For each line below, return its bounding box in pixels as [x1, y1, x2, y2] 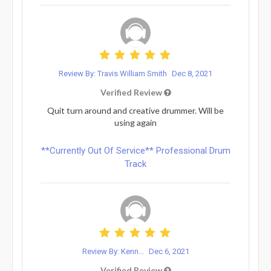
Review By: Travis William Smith [59, 68, 169, 78]
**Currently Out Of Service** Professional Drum [41, 145, 230, 156]
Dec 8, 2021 [172, 68, 212, 78]
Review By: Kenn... [82, 246, 146, 256]
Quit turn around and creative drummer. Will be [47, 105, 224, 116]
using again [114, 117, 157, 128]
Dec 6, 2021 [148, 246, 189, 256]
